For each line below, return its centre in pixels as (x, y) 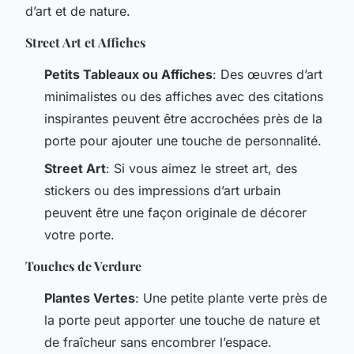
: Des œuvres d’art (267, 75)
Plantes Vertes (90, 298)
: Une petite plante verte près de (231, 298)
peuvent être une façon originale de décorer (175, 212)
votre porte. (79, 234)
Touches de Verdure (83, 265)
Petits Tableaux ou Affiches (128, 75)
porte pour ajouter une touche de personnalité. (183, 141)
